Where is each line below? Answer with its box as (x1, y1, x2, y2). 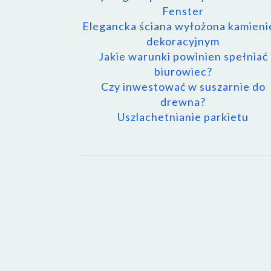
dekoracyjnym (146, 34, 220, 48)
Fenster (162, 4, 204, 18)
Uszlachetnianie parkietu (117, 109, 249, 123)
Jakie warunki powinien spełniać (98, 49, 268, 63)
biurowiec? (154, 64, 212, 78)
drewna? (160, 94, 206, 108)
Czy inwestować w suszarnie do (100, 79, 266, 93)
